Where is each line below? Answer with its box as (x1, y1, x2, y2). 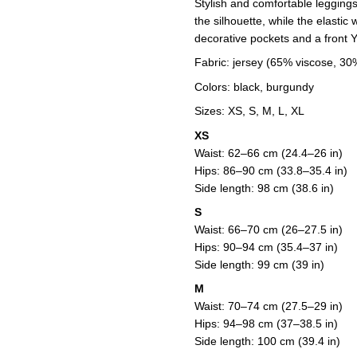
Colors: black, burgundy (194, 80, 314, 93)
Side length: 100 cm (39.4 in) (194, 335, 340, 348)
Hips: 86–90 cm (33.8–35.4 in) (194, 163, 347, 177)
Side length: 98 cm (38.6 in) (194, 181, 334, 194)
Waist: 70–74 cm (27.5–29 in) (194, 300, 343, 313)
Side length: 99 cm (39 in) (194, 257, 324, 271)
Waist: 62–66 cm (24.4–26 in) (194, 146, 343, 159)
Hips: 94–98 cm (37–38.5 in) (194, 317, 338, 331)
